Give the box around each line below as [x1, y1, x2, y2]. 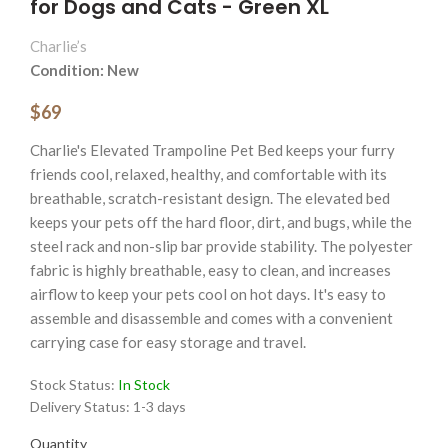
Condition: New [30, 61, 139, 80]
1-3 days [133, 398, 186, 416]
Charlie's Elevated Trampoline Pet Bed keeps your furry [30, 141, 395, 160]
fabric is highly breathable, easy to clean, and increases [30, 261, 391, 280]
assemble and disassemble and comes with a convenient [30, 309, 393, 328]
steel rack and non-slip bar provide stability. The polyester [30, 237, 413, 256]
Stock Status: [30, 376, 118, 394]
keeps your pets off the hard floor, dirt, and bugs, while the [30, 213, 412, 232]
